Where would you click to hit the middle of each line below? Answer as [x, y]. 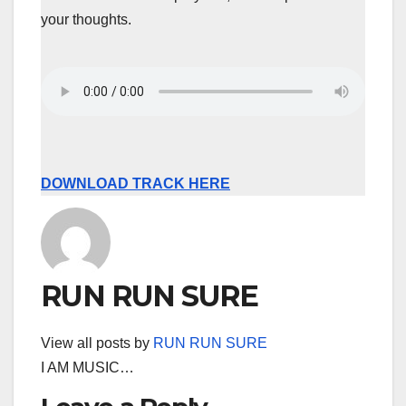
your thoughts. [86, 19]
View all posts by [97, 343]
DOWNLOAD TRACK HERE [135, 183]
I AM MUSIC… [87, 367]
